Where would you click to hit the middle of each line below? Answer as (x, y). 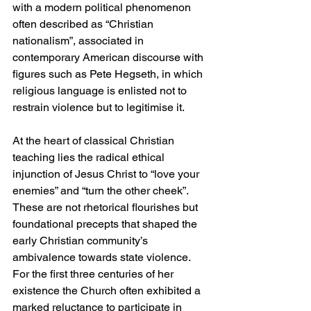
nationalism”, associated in (79, 41)
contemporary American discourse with (109, 58)
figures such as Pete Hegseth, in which (109, 74)
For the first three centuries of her (94, 274)
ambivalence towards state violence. (103, 258)
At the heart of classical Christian (95, 141)
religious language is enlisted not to (101, 91)
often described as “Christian (84, 24)
